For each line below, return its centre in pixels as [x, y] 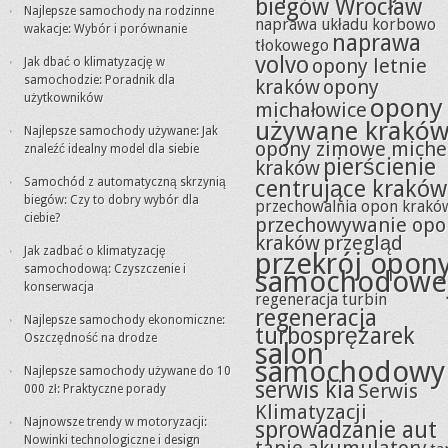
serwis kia [305, 390]
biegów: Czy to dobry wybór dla [111, 200]
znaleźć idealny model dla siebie [111, 149]
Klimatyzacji [311, 412]
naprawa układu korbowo [345, 24]
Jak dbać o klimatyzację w [94, 62]
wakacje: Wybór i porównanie [105, 29]
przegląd [363, 243]
